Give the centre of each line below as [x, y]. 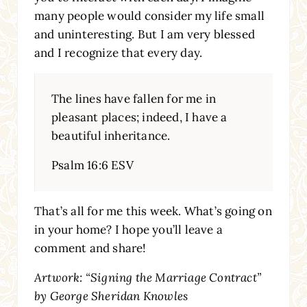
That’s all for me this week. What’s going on [153, 211]
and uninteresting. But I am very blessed [144, 34]
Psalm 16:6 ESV [92, 165]
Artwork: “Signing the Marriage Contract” [147, 277]
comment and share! [90, 248]
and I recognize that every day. [118, 52]
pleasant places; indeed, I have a [139, 117]
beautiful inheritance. [111, 135]
